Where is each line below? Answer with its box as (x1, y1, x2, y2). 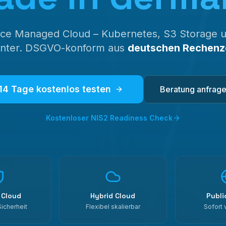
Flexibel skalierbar (85, 203, 140, 210)
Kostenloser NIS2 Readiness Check (45, 114, 173, 122)
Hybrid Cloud (90, 191, 136, 200)
